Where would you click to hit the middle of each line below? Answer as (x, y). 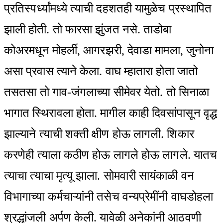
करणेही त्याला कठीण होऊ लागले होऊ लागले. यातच (111, 155)
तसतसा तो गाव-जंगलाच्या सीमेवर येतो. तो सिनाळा (107, 92)
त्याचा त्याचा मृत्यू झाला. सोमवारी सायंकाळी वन (99, 175)
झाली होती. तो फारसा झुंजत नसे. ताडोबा (88, 29)
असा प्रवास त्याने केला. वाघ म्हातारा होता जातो (101, 71)
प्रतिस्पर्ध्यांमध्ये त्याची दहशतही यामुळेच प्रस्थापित (108, 8)
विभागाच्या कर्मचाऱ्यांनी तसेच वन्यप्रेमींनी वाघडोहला (109, 196)
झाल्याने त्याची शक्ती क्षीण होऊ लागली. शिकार (99, 134)
